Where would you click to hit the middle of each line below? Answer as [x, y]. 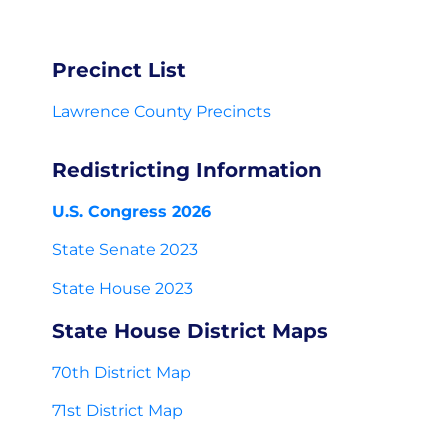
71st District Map [117, 411]
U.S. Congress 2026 [131, 211]
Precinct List [119, 70]
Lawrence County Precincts [161, 111]
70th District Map [121, 372]
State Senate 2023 [125, 250]
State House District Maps [190, 330]
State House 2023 [122, 288]
